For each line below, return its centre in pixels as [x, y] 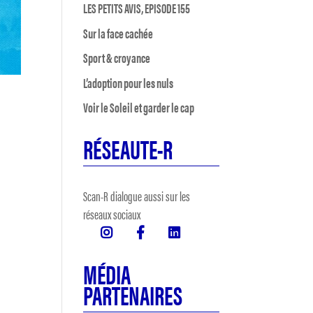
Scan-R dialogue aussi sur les [137, 196]
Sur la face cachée [118, 33]
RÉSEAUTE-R [128, 148]
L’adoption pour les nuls [129, 82]
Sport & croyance [117, 58]
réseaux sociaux [112, 214]
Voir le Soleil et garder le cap [139, 107]
